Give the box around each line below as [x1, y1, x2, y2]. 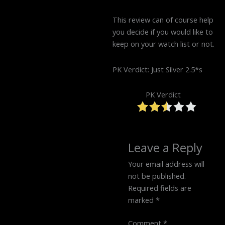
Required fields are [128, 183, 192, 193]
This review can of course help [113, 15, 213, 25]
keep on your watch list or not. [113, 39, 214, 49]
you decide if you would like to [113, 27, 213, 37]
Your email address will [128, 159, 205, 169]
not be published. [128, 171, 186, 181]
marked [128, 195, 156, 205]
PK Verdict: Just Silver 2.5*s [113, 64, 202, 74]
